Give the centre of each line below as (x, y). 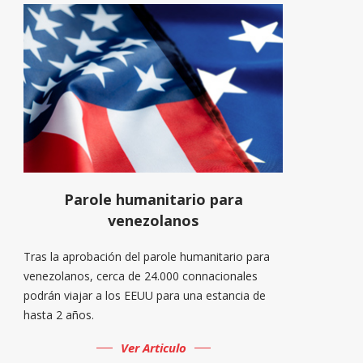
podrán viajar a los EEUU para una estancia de (145, 295)
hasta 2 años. (59, 314)
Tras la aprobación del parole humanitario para (147, 256)
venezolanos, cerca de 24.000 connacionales (141, 275)
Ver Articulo (153, 347)
